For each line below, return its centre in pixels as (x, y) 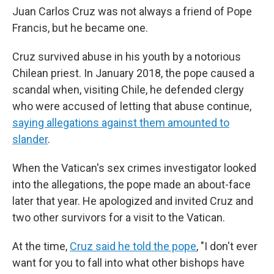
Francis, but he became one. (80, 28)
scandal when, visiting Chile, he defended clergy (128, 90)
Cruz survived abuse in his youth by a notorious (127, 57)
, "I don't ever (227, 246)
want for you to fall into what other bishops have (128, 263)
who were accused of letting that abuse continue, (132, 106)
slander (30, 139)
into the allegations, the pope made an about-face (131, 184)
